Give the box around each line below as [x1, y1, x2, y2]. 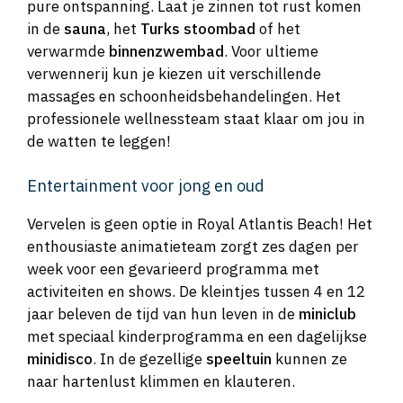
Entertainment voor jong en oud [27, 175, 264, 196]
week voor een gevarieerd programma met [27, 258, 319, 279]
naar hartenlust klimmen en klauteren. [27, 371, 295, 391]
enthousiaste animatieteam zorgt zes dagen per [27, 236, 359, 256]
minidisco [27, 348, 93, 369]
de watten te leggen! [27, 131, 171, 152]
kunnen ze [272, 348, 347, 369]
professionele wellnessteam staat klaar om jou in [27, 109, 365, 130]
